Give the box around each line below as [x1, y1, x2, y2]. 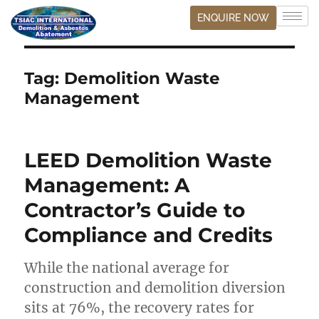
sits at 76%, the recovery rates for [24, 298, 255, 316]
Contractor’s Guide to [24, 197, 246, 222]
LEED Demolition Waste [24, 147, 273, 172]
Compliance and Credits [24, 222, 273, 247]
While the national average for [24, 258, 230, 276]
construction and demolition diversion [24, 278, 286, 296]
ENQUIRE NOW [197, 12, 269, 23]
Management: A [24, 172, 190, 197]
